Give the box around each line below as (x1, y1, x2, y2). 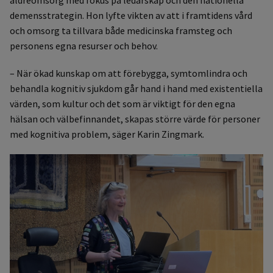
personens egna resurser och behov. (10, 40, 158, 52)
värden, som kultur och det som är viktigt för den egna (10, 97, 235, 110)
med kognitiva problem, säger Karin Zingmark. (10, 128, 204, 141)
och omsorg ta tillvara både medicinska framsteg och (10, 24, 232, 37)
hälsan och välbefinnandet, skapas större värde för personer (10, 113, 260, 126)
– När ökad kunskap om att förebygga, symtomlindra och (10, 67, 247, 80)
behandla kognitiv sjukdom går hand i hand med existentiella (10, 82, 263, 95)
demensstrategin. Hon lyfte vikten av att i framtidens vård (10, 9, 252, 22)
